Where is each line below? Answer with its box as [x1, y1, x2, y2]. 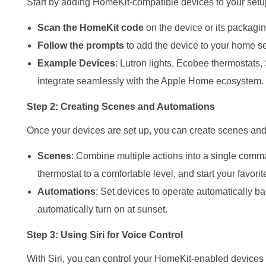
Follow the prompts [37, 40, 124, 50]
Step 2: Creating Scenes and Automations [27, 101, 215, 112]
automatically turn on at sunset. [37, 204, 167, 214]
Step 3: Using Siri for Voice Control [27, 229, 183, 240]
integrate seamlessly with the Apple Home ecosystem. [37, 75, 264, 86]
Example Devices [37, 58, 115, 68]
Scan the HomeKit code [37, 22, 144, 33]
